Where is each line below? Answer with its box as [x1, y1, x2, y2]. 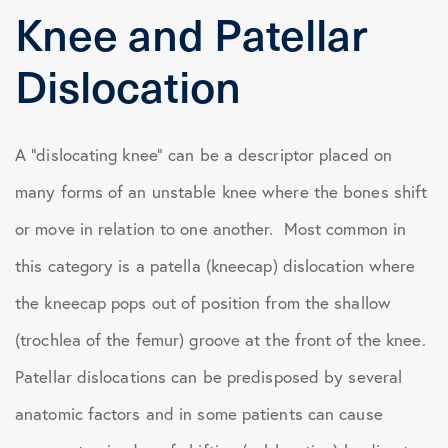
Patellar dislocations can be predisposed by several [15, 366, 403, 387]
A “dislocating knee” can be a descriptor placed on [15, 144, 393, 165]
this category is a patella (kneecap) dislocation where [15, 255, 416, 276]
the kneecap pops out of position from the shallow [15, 292, 391, 313]
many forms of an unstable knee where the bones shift [15, 181, 428, 202]
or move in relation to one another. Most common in [15, 218, 407, 239]
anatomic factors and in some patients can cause [15, 403, 383, 424]
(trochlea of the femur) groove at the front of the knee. [15, 329, 431, 350]
